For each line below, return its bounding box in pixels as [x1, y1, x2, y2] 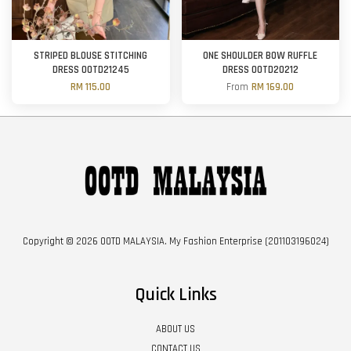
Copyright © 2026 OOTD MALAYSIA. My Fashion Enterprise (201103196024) [22, 235, 329, 248]
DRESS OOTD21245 [52, 63, 129, 77]
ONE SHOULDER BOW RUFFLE [203, 49, 318, 63]
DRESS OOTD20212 [222, 63, 299, 77]
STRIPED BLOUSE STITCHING [34, 49, 148, 63]
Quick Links [134, 284, 217, 307]
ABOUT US [156, 323, 195, 336]
